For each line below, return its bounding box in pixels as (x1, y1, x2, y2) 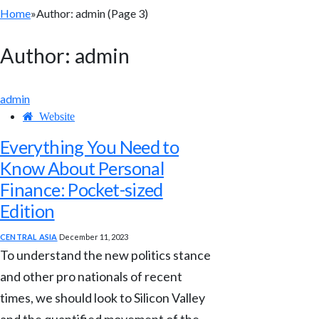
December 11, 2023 (58, 231, 128, 241)
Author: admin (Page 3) (36, 6, 148, 20)
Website (39, 110, 75, 122)
